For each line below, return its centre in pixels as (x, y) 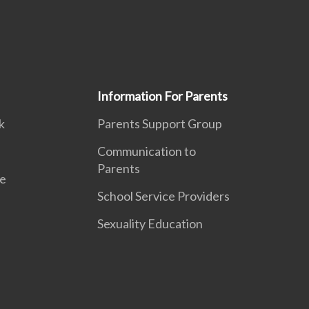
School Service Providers (163, 196)
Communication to (146, 151)
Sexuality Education (150, 223)
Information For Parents (162, 96)
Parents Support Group (159, 123)
